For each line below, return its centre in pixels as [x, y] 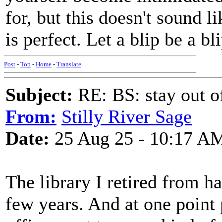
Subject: [39, 95]
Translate [69, 64]
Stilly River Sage [127, 116]
